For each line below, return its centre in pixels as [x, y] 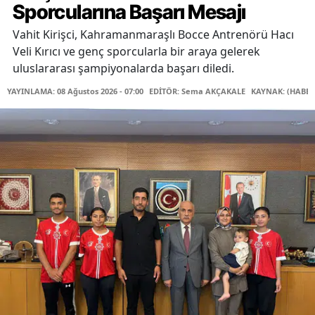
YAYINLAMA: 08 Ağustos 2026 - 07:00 [75, 91]
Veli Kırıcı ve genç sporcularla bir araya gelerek [136, 52]
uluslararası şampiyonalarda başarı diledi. [123, 69]
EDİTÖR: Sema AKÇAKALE [197, 91]
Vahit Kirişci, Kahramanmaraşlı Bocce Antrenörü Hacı [153, 35]
